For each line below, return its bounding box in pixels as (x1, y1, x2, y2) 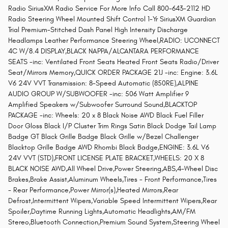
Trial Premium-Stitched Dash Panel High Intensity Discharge (8, 25, 188, 35)
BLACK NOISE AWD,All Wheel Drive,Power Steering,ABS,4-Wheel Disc (8, 164, 218, 174)
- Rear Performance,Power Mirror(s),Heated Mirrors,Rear (8, 186, 178, 195)
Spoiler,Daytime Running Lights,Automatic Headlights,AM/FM (8, 207, 195, 216)
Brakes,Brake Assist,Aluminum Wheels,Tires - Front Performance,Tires (8, 175, 217, 184)
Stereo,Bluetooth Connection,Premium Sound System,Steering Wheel (8, 218, 220, 227)
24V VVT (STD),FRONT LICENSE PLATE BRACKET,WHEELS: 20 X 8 (8, 154, 204, 163)
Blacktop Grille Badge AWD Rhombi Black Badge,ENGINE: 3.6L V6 (8, 143, 209, 152)
